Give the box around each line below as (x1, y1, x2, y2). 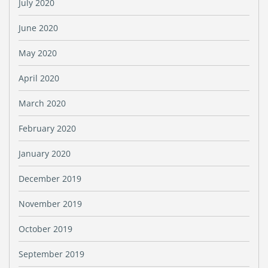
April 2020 (19, 72, 59, 84)
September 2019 (19, 248, 84, 260)
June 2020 (19, 22, 58, 33)
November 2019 (19, 198, 82, 209)
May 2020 (19, 47, 57, 59)
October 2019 (19, 223, 72, 234)
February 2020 (19, 123, 76, 134)
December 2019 (19, 173, 81, 184)
